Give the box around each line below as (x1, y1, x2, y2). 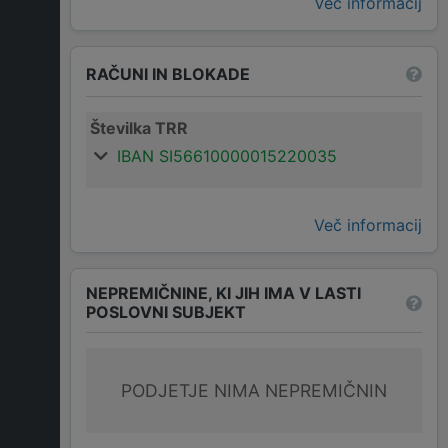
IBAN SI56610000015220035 (117, 146, 337, 167)
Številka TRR (90, 118, 188, 139)
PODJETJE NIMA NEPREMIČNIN (121, 380, 387, 402)
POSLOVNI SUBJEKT (86, 302, 246, 323)
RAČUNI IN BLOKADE (86, 63, 250, 84)
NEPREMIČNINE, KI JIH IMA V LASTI (86, 283, 361, 304)
